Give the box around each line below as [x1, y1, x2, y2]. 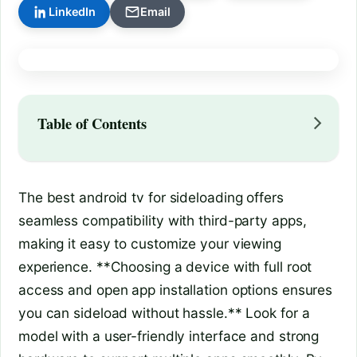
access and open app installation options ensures [18, 281, 333, 299]
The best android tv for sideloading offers [18, 189, 284, 206]
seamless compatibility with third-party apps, [18, 212, 307, 229]
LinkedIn [49, 5, 96, 19]
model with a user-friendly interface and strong [18, 328, 320, 345]
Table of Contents [37, 112, 147, 135]
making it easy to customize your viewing [18, 235, 281, 253]
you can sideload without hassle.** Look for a [18, 304, 310, 322]
